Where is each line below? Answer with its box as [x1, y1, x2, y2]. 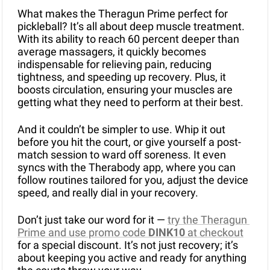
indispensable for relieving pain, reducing [17, 58, 212, 71]
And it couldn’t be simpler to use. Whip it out [17, 123, 225, 136]
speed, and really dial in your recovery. [17, 186, 198, 199]
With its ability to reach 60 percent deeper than [17, 33, 239, 46]
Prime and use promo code [17, 226, 148, 239]
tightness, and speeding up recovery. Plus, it [17, 71, 226, 84]
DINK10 [148, 226, 185, 239]
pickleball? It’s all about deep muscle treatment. [17, 20, 245, 33]
